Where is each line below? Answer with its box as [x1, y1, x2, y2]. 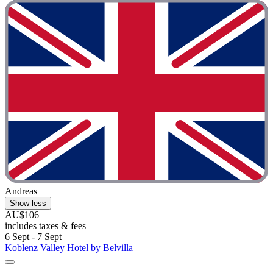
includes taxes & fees [5, 221, 86, 232]
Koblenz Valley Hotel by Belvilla [5, 243, 133, 253]
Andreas [5, 186, 37, 197]
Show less [10, 199, 46, 208]
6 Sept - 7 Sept [5, 232, 62, 243]
